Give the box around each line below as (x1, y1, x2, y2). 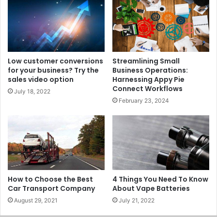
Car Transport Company (8, 184, 95, 194)
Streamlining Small (112, 56, 180, 66)
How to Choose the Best (8, 174, 93, 185)
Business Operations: (112, 65, 188, 76)
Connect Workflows (112, 84, 183, 94)
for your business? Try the (8, 65, 99, 76)
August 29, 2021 (14, 197, 58, 204)
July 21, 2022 (119, 197, 155, 204)
